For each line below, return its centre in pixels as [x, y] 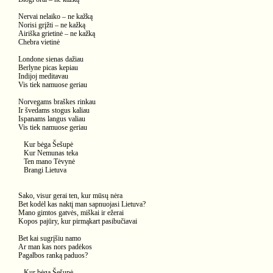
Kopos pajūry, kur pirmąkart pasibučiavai [78, 221]
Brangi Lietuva [42, 170]
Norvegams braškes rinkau [57, 102]
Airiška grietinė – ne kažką [57, 34]
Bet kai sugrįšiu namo [50, 238]
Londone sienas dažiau [51, 59]
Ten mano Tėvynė [47, 161]
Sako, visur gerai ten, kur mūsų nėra [70, 196]
